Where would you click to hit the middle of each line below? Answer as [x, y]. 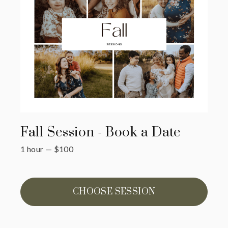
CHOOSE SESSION [114, 192]
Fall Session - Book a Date [101, 133]
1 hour [32, 149]
